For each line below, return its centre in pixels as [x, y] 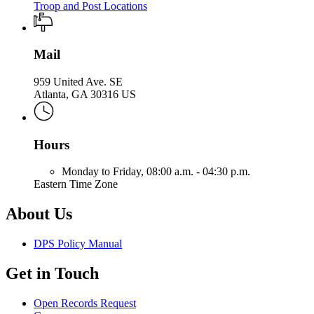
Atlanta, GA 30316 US [85, 94]
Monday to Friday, [104, 172]
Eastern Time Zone [76, 184]
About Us [39, 214]
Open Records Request [85, 303]
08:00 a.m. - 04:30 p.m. [198, 172]
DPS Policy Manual [78, 244]
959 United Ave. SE [78, 81]
